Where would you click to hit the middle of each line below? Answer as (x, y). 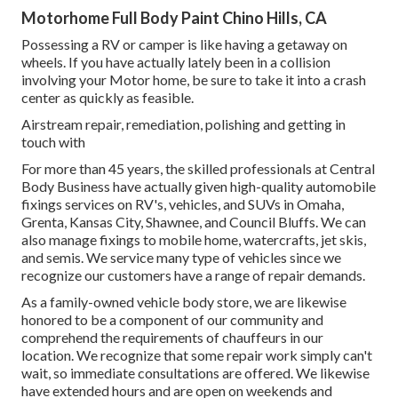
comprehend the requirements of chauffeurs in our (172, 338)
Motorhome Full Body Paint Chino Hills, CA (174, 18)
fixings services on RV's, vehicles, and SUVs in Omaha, (183, 204)
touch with (53, 142)
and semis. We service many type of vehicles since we (181, 258)
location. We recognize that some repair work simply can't (197, 355)
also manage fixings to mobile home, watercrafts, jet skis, (194, 240)
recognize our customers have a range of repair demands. (193, 275)
